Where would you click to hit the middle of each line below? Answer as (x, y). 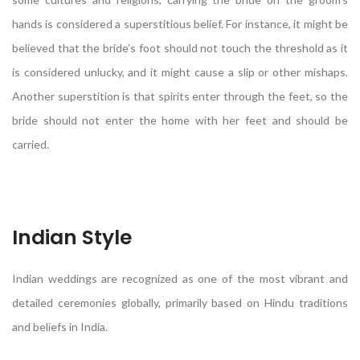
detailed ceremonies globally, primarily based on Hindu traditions (180, 302)
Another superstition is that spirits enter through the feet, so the (180, 96)
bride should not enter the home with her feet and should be (180, 120)
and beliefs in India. (60, 326)
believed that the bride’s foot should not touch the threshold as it (180, 47)
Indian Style (72, 237)
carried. (31, 144)
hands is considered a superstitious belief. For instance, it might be (180, 23)
